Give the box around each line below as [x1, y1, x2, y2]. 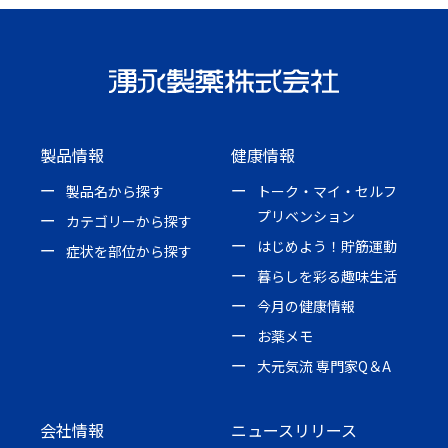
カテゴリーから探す [66, 210, 192, 231]
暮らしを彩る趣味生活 [257, 265, 398, 286]
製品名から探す [66, 180, 164, 201]
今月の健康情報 [257, 295, 356, 316]
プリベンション [256, 205, 355, 226]
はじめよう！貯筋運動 [257, 235, 398, 256]
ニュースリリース [231, 417, 358, 442]
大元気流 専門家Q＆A [257, 355, 392, 376]
